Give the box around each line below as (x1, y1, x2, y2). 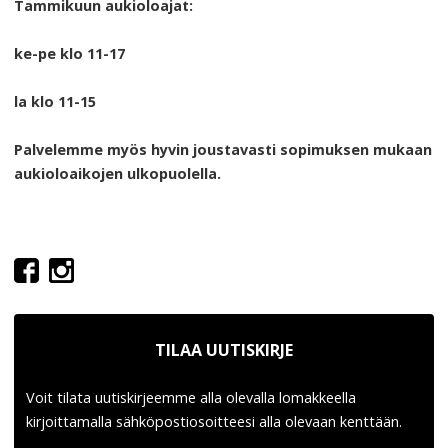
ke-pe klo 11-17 (14, 44, 126, 63)
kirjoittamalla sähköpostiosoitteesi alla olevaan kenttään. (26, 412, 403, 431)
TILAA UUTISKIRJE (155, 339, 293, 361)
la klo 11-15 (14, 92, 97, 111)
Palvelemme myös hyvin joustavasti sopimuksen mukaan (14, 140, 433, 159)
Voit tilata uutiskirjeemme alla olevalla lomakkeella (26, 388, 357, 407)
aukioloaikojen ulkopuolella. (14, 164, 222, 183)
